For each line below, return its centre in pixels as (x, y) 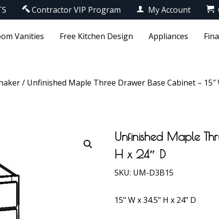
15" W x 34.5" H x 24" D (155, 200)
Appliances (168, 36)
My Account (168, 10)
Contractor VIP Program (76, 10)
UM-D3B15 (153, 173)
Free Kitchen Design (96, 36)
